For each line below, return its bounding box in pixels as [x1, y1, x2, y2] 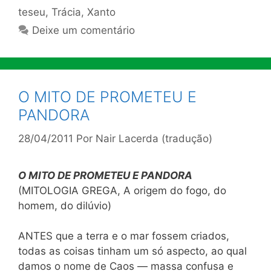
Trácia [51, 6, 81, 18]
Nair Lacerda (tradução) [96, 132, 212, 145]
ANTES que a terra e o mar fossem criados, [18, 230, 229, 242]
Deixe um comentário [32, 24, 135, 36]
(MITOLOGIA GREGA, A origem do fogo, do [18, 184, 226, 197]
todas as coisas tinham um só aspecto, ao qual [18, 245, 247, 257]
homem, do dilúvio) [18, 199, 111, 212]
